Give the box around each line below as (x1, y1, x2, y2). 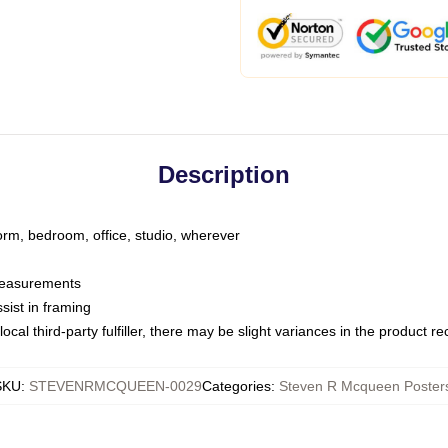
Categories (201, 378, 271, 394)
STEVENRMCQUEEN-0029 (28, 378, 202, 394)
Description (158, 161, 290, 188)
